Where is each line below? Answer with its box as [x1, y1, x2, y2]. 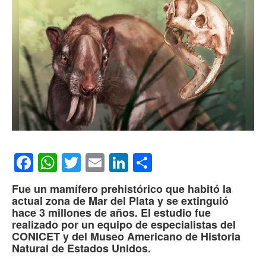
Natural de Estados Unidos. [12, 240, 151, 256]
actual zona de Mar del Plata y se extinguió [12, 193, 229, 209]
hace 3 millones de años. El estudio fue [12, 205, 211, 221]
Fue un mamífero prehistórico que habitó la [12, 181, 232, 197]
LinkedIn [128, 149, 200, 177]
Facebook [33, 149, 117, 177]
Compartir [152, 149, 237, 177]
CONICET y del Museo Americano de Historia [12, 229, 240, 245]
